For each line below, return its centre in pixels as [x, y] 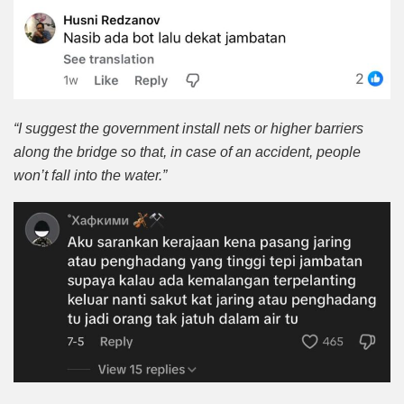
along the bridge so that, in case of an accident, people [187, 152]
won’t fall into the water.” [90, 176]
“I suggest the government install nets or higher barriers [188, 129]
